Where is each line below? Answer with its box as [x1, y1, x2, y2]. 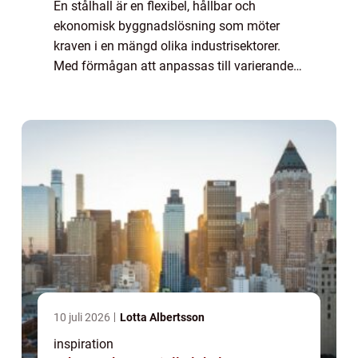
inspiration [54, 336, 113, 352]
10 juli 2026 [54, 310, 113, 324]
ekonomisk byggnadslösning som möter [54, 18, 280, 34]
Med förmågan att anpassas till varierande [54, 58, 293, 74]
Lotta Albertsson [120, 310, 205, 324]
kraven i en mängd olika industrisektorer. [54, 38, 280, 54]
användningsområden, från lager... [54, 78, 246, 93]
